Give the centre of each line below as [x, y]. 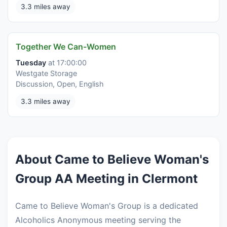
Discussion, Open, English [60, 84]
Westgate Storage [46, 73]
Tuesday [31, 63]
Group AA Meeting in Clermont [106, 179]
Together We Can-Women [66, 47]
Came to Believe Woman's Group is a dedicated [107, 206]
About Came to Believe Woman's [112, 160]
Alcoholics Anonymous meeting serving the [98, 220]
